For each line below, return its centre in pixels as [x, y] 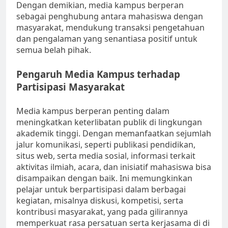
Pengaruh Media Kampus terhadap [98, 74]
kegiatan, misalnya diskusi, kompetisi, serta [100, 201]
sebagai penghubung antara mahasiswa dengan [110, 17]
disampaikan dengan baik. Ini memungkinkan [104, 178]
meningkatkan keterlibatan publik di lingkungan [109, 122]
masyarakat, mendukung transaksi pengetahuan [110, 28]
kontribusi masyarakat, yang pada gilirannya [102, 212]
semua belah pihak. [54, 50]
